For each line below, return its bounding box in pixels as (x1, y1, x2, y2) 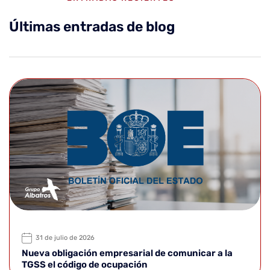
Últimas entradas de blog (9, 18, 175, 36)
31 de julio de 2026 (36, 233, 95, 242)
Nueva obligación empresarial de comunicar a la (22, 247, 233, 259)
